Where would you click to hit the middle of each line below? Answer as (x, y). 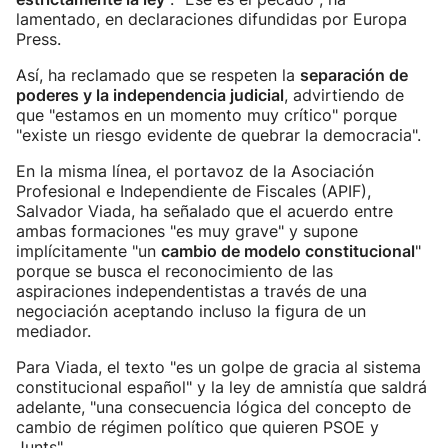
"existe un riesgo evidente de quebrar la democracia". (218, 135)
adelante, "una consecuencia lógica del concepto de (213, 407)
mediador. (53, 331)
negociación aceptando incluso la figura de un (191, 311)
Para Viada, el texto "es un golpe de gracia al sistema (218, 367)
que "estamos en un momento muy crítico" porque (206, 115)
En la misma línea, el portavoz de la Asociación (195, 171)
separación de (354, 75)
